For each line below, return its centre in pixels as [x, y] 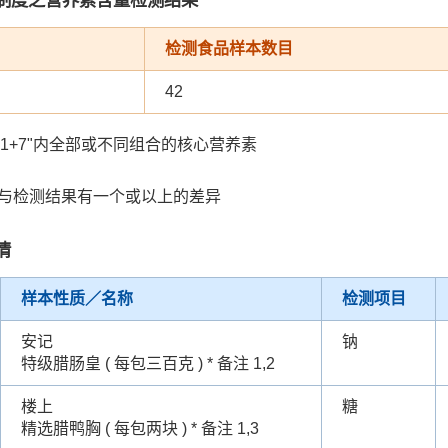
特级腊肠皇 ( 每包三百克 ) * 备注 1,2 [148, 363]
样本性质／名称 [77, 298]
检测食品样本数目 [229, 48]
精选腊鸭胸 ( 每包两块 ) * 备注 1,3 [140, 428]
